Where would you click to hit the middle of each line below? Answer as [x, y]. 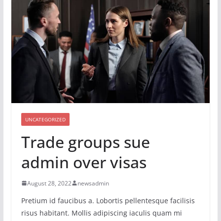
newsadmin [93, 183]
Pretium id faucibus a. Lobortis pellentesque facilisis [108, 200]
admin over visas [84, 162]
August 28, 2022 [49, 183]
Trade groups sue [85, 142]
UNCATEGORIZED [45, 119]
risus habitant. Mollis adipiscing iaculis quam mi [101, 213]
